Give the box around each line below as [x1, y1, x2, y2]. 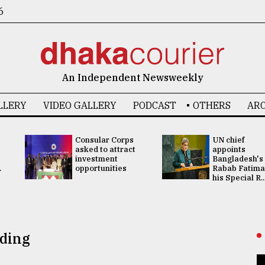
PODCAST [132, 99, 176, 111]
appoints [212, 144, 245, 154]
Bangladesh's [212, 154, 263, 164]
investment [75, 154, 118, 164]
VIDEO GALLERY [43, 99, 117, 111]
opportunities [75, 163, 127, 173]
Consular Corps [75, 135, 134, 145]
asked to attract [75, 144, 135, 154]
